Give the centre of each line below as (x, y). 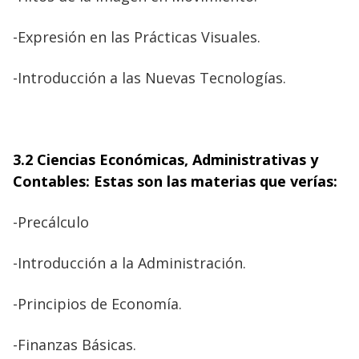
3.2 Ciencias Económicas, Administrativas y (165, 159)
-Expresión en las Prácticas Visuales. (137, 36)
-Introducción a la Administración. (129, 262)
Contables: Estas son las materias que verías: (175, 181)
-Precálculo (51, 222)
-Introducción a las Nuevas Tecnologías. (149, 77)
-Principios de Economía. (97, 303)
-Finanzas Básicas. (75, 344)
